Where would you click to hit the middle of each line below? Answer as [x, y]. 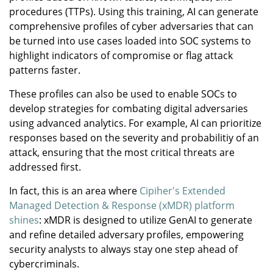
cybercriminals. [44, 264]
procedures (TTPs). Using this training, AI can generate [134, 11]
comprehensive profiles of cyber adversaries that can [131, 26]
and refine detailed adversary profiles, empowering [126, 234]
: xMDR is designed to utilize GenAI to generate [146, 220]
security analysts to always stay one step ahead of [123, 249]
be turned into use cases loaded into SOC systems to [130, 41]
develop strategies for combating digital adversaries [129, 108]
